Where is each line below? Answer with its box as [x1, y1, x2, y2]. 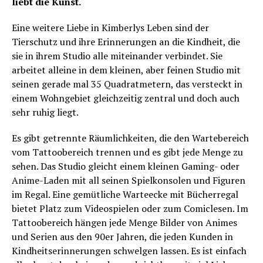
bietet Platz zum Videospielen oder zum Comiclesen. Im [12, 202, 248, 215]
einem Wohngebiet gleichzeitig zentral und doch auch [12, 92, 240, 104]
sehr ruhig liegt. [12, 106, 79, 119]
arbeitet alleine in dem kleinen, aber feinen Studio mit [12, 63, 241, 76]
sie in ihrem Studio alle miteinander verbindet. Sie [12, 49, 222, 62]
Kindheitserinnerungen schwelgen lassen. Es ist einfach [12, 244, 247, 257]
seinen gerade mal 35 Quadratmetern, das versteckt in [12, 77, 242, 90]
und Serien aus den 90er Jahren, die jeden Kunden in [12, 230, 233, 243]
